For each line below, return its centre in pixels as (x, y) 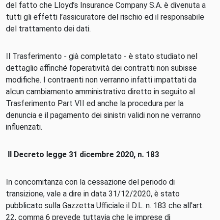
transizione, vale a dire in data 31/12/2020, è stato (93, 194)
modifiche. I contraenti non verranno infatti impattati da (101, 80)
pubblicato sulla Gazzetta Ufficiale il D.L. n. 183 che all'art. (105, 206)
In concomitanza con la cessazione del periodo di (90, 182)
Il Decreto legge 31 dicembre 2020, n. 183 (84, 154)
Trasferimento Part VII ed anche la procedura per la (95, 103)
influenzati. (24, 127)
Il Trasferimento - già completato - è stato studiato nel (102, 56)
